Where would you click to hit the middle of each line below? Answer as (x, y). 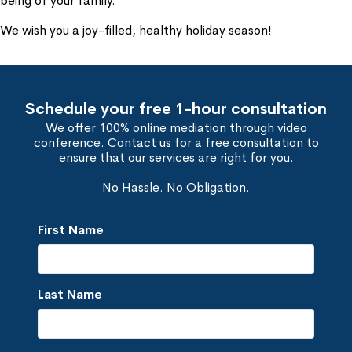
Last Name (70, 294)
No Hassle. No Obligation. (176, 187)
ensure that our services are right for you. (176, 158)
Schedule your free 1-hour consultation (176, 109)
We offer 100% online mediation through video (176, 128)
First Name (71, 230)
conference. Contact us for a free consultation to (176, 143)
